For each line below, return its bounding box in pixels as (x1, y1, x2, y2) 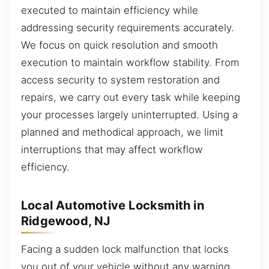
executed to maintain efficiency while (21, 4, 198, 17)
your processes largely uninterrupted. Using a (21, 109, 238, 121)
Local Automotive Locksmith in (21, 198, 204, 213)
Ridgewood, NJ (21, 213, 110, 228)
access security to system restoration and (21, 74, 220, 86)
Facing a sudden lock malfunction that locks (21, 243, 229, 256)
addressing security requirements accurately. (21, 22, 234, 34)
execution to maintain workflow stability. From (21, 56, 239, 69)
